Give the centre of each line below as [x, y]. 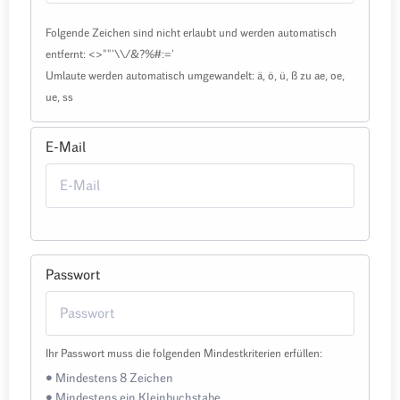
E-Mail [66, 147]
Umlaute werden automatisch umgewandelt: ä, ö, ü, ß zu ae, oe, [195, 76]
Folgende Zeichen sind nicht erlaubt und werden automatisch [191, 33]
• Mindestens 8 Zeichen [109, 379]
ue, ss [59, 97]
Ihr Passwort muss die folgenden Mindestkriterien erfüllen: [184, 354]
